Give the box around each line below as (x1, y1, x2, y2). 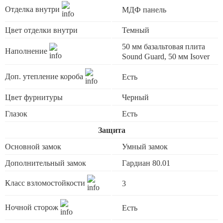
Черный (122, 93, 149, 102)
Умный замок (122, 142, 168, 151)
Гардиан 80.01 (122, 159, 170, 167)
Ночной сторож (5, 203, 60, 212)
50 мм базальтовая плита (122, 42, 205, 51)
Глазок (5, 110, 27, 118)
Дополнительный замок (5, 159, 86, 167)
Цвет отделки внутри (5, 26, 78, 34)
